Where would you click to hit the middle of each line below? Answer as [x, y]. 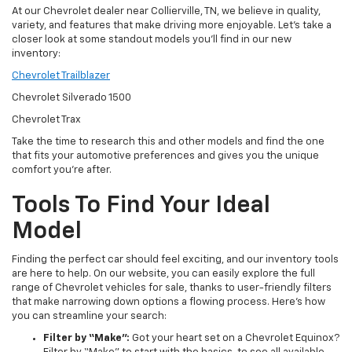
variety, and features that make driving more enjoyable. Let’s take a [172, 25]
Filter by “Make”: [86, 338]
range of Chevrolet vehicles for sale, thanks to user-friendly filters [172, 288]
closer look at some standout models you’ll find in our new [152, 39]
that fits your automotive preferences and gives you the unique [165, 156]
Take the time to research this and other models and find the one [168, 141]
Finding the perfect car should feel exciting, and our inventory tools [175, 259]
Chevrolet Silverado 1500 [71, 97]
